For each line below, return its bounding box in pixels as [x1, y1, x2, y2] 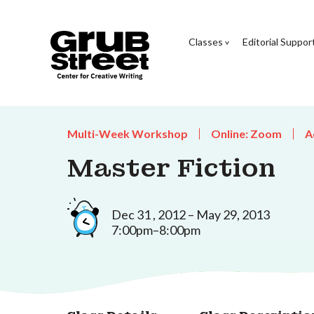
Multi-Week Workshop [67, 127, 188, 140]
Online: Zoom [211, 127, 282, 140]
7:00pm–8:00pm [111, 221, 200, 238]
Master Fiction [67, 152, 275, 184]
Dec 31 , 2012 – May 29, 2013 [111, 206, 270, 222]
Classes [188, 35, 223, 48]
